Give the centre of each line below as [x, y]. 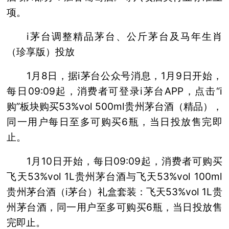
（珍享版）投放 [41, 52]
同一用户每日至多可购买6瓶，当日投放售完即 [114, 122]
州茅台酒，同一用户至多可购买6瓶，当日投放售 [114, 207]
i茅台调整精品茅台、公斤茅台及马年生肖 [124, 36]
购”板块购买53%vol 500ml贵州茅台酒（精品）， [114, 106]
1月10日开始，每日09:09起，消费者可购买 [124, 161]
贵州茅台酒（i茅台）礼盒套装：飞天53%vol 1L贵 [114, 192]
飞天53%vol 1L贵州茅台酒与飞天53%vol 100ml [114, 176]
